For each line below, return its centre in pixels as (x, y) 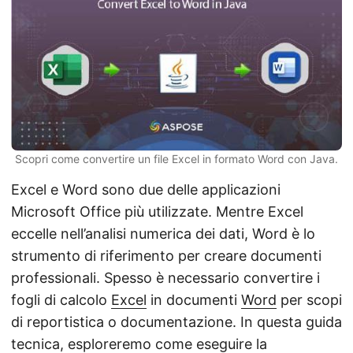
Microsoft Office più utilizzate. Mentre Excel (157, 211)
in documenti (194, 299)
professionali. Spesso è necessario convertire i (165, 277)
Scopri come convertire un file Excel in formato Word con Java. (176, 158)
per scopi (309, 299)
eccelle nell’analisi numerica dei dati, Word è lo (163, 233)
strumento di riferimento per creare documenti (166, 255)
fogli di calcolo (61, 299)
